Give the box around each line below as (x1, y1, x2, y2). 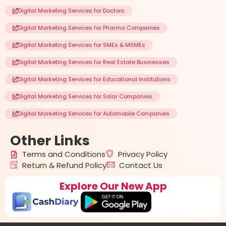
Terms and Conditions (22, 149, 105, 160)
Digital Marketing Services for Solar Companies (18, 92, 152, 101)
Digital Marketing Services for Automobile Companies (18, 109, 169, 118)
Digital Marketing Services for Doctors (18, 7, 125, 15)
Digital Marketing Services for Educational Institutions (18, 75, 171, 84)
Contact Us (119, 160, 162, 171)
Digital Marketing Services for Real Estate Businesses (18, 58, 169, 67)
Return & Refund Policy (22, 160, 106, 171)
